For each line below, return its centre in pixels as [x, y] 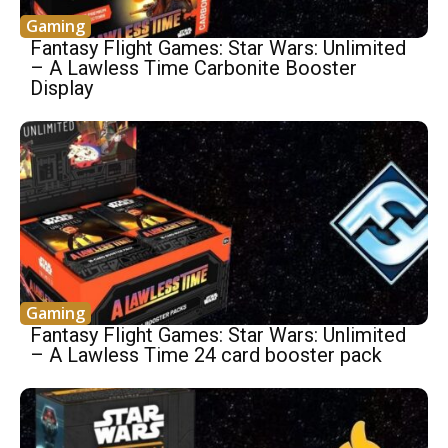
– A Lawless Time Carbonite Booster [193, 67]
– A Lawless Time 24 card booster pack [206, 354]
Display [61, 87]
